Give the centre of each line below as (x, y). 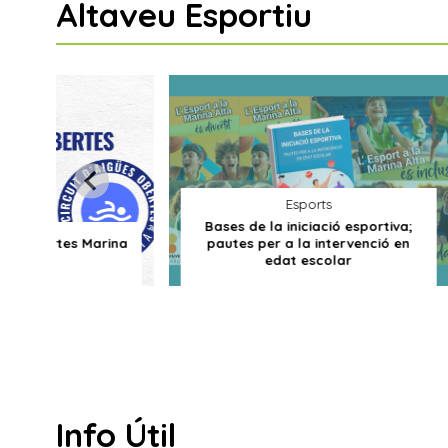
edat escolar (231, 259)
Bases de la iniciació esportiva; (230, 225)
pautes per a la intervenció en (231, 242)
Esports (230, 204)
